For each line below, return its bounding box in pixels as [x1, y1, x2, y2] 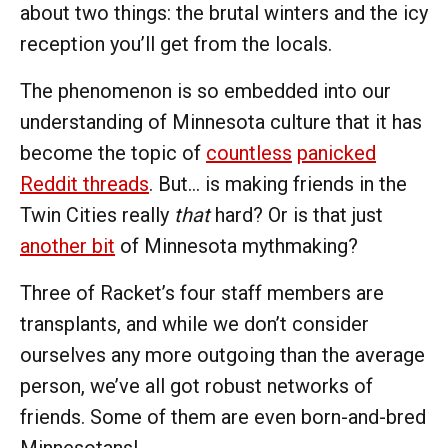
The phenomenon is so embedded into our [20, 78, 391, 103]
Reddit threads [20, 171, 149, 196]
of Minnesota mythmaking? [115, 233, 358, 258]
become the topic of [20, 140, 206, 165]
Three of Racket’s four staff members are [20, 280, 384, 305]
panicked [297, 140, 376, 165]
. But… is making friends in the [149, 171, 407, 196]
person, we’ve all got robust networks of [20, 373, 373, 398]
